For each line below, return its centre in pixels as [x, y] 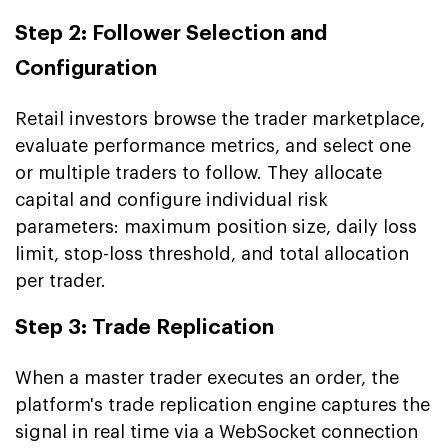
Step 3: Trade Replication [144, 327]
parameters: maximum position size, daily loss [216, 226]
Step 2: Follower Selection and [171, 33]
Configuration [86, 68]
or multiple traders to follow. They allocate [198, 172]
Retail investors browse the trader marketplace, [220, 118]
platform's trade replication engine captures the [222, 404]
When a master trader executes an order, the [207, 377]
